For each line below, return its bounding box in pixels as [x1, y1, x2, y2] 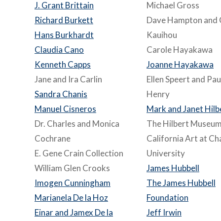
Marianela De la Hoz [35, 192, 108, 203]
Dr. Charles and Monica [35, 118, 119, 129]
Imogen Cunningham [35, 178, 110, 188]
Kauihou [147, 30, 177, 40]
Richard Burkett [35, 15, 93, 25]
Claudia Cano [35, 44, 84, 55]
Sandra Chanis [35, 89, 87, 99]
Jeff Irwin [147, 207, 182, 218]
